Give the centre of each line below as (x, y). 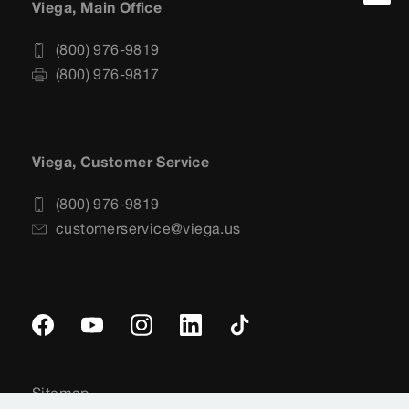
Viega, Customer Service (121, 162)
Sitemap (61, 393)
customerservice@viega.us (148, 229)
